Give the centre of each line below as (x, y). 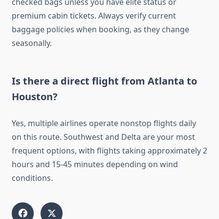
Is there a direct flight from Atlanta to (104, 81)
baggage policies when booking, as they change (100, 30)
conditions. (32, 178)
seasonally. (32, 43)
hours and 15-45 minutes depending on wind (95, 164)
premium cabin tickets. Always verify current (94, 16)
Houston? (35, 97)
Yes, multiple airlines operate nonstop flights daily (104, 123)
